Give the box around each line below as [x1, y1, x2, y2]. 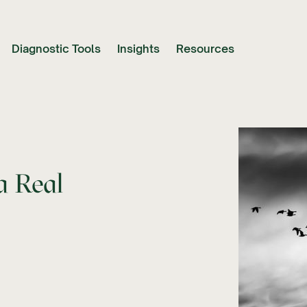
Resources [176, 42, 234, 56]
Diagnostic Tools [12, 42, 101, 56]
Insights [117, 42, 160, 56]
